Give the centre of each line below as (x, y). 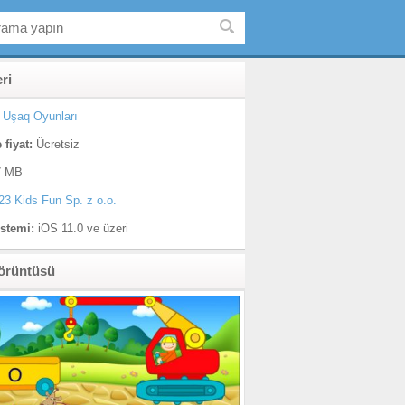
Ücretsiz (56, 144)
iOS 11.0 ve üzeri (81, 228)
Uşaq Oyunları (40, 116)
